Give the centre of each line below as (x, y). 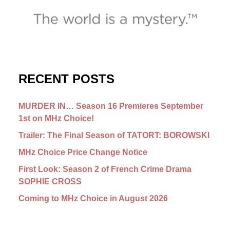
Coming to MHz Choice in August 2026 (93, 198)
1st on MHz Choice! (56, 118)
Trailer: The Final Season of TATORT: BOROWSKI (114, 135)
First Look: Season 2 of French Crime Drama (105, 169)
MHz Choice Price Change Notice (83, 152)
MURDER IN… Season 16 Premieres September (111, 106)
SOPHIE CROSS (50, 181)
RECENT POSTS (66, 79)
